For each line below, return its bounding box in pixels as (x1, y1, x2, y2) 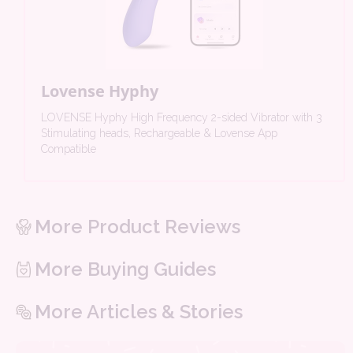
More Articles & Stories (35, 300, 243, 324)
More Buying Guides (35, 258, 216, 281)
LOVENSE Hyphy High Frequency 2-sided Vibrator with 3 (41, 111, 322, 124)
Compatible (41, 143, 96, 156)
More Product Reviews (35, 215, 240, 239)
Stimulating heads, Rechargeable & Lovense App (41, 127, 277, 140)
